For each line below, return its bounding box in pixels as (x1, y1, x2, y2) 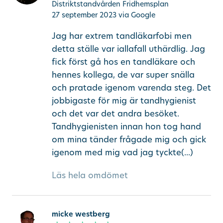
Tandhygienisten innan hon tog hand (51, 120, 201, 132)
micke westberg (51, 209, 110, 219)
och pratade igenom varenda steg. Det (51, 82, 211, 94)
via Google (118, 9, 155, 19)
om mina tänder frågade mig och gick (51, 133, 206, 145)
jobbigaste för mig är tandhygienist (51, 95, 196, 107)
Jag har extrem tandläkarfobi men (51, 30, 192, 42)
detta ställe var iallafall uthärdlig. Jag (51, 43, 205, 55)
